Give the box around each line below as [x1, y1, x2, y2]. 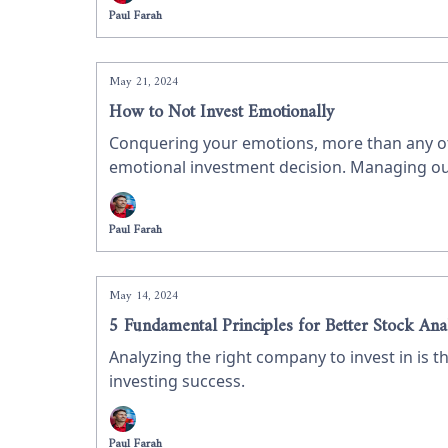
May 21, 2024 [109, 72, 178, 93]
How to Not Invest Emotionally [109, 97, 334, 128]
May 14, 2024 [109, 286, 178, 307]
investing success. [109, 370, 245, 392]
